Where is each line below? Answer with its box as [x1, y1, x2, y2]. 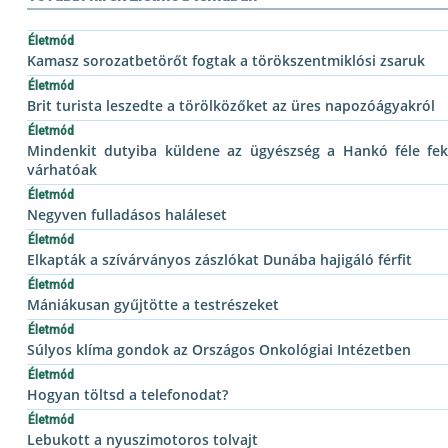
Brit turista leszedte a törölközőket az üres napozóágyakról [27, 96, 435, 116]
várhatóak [27, 160, 97, 180]
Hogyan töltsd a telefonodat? [27, 385, 228, 405]
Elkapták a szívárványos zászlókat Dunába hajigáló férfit [27, 250, 412, 270]
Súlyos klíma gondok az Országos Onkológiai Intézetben [27, 340, 411, 360]
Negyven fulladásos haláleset [27, 205, 227, 225]
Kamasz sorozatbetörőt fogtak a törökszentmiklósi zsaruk [27, 51, 425, 71]
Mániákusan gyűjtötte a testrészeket [27, 295, 279, 315]
